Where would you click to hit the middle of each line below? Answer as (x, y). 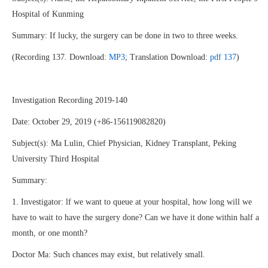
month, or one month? (50, 233)
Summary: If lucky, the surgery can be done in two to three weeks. (125, 36)
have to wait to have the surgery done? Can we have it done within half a (135, 217)
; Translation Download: (167, 57)
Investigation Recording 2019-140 (70, 100)
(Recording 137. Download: (60, 57)
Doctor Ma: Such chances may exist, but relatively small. (109, 255)
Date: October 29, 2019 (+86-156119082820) (89, 122)
